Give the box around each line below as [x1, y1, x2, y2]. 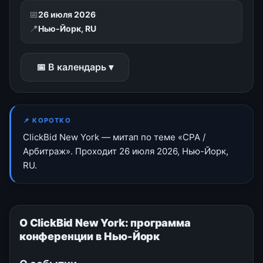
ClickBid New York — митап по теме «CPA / [23, 131, 205, 143]
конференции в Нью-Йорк [19, 230, 160, 242]
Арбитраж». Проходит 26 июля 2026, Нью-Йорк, [23, 145, 228, 157]
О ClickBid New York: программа [19, 216, 191, 229]
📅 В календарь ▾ [36, 60, 113, 73]
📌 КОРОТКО [23, 116, 71, 124]
